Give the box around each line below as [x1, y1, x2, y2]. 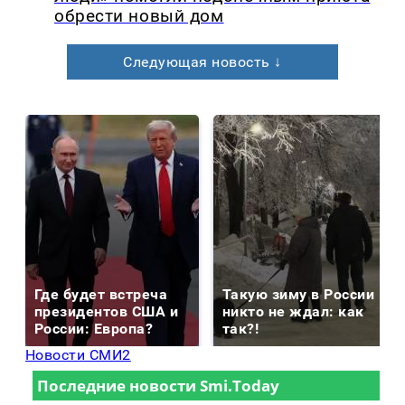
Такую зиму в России [222, 286, 375, 304]
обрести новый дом [54, 6, 224, 27]
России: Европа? [34, 320, 154, 338]
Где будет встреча [34, 286, 168, 304]
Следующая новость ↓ [123, 53, 282, 71]
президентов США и [34, 303, 179, 321]
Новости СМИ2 [25, 346, 131, 364]
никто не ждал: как [222, 303, 364, 321]
